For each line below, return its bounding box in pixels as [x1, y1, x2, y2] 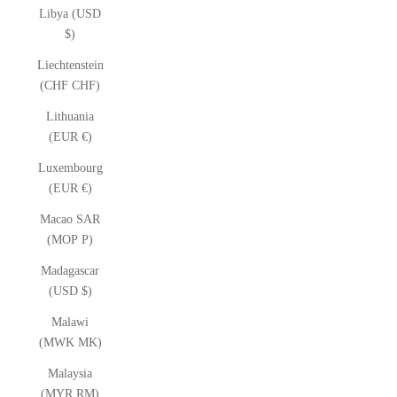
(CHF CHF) [40, 79, 100, 92]
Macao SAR [40, 213, 100, 226]
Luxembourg [37, 161, 103, 175]
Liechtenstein [36, 58, 104, 72]
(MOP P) [47, 233, 93, 246]
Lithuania [46, 110, 94, 123]
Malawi [51, 315, 89, 329]
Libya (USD [39, 7, 101, 20]
